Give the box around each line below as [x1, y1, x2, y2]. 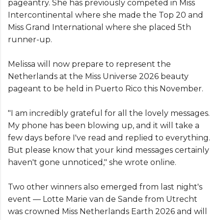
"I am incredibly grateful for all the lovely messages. [8, 109, 210, 118]
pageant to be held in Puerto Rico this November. [8, 84, 203, 94]
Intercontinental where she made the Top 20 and [8, 10, 203, 20]
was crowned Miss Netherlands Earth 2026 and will [8, 207, 207, 217]
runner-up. [8, 35, 52, 45]
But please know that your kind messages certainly [8, 145, 209, 155]
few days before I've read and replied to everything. [8, 133, 210, 143]
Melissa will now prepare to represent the [8, 59, 171, 69]
